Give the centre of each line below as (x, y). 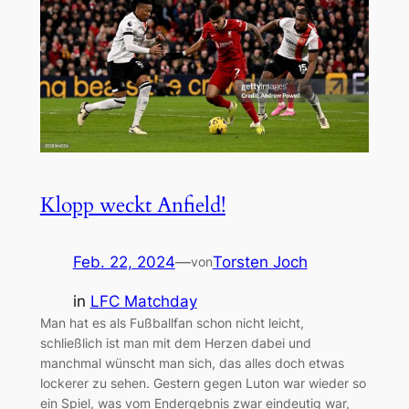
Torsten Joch (260, 262)
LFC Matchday (143, 301)
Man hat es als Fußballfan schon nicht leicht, (172, 322)
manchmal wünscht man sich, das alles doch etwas (192, 362)
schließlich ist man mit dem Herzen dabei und (175, 342)
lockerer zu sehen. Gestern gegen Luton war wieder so (203, 383)
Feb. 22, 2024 (124, 262)
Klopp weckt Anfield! (132, 204)
